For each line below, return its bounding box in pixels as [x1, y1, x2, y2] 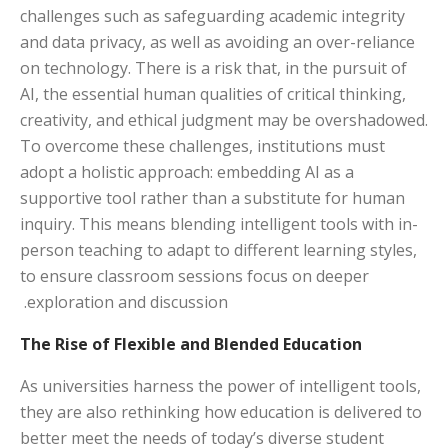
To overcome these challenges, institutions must [20, 134, 385, 157]
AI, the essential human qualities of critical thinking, [20, 82, 406, 105]
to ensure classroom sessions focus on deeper [20, 264, 369, 287]
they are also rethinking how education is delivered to [20, 400, 422, 423]
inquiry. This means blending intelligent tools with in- [20, 212, 418, 235]
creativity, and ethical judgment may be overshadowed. [20, 108, 428, 131]
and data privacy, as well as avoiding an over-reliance [20, 30, 415, 53]
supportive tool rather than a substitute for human [20, 186, 405, 209]
